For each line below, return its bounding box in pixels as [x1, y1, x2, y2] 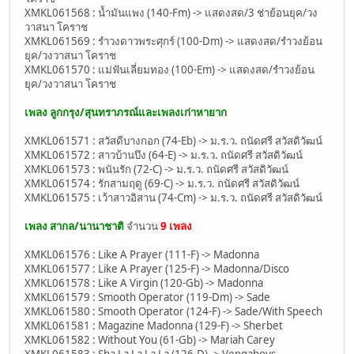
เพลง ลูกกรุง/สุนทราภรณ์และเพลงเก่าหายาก [24, 104, 227, 119]
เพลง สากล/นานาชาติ [24, 218, 124, 233]
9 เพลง [160, 218, 192, 233]
